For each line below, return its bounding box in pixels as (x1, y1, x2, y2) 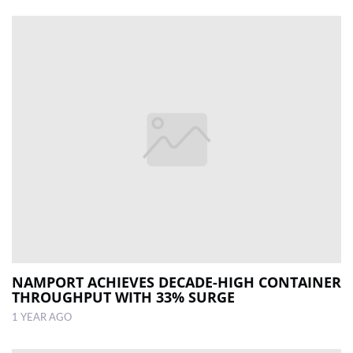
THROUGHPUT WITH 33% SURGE (12, 287, 235, 307)
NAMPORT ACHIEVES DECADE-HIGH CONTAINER (12, 272, 341, 292)
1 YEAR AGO (12, 312, 72, 322)
